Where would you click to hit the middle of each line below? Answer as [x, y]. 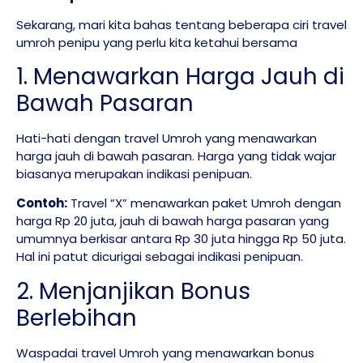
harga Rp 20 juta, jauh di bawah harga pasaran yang [173, 221]
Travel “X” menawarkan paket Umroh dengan [204, 203]
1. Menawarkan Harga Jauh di [180, 76]
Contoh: [42, 203]
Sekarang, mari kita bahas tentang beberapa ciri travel [181, 24]
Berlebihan [77, 318]
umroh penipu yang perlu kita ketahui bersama [157, 42]
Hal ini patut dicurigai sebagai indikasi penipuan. [160, 257]
